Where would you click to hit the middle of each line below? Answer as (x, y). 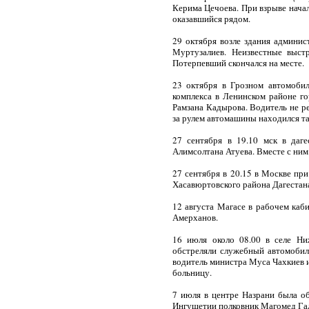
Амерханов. (195, 217)
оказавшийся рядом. (211, 19)
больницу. (192, 272)
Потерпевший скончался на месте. (238, 63)
